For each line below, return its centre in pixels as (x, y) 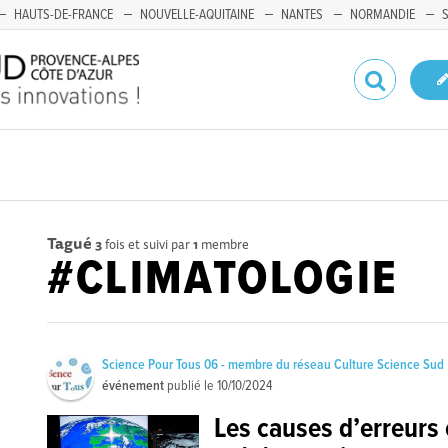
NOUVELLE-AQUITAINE (197, 15)
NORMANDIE (382, 15)
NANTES (302, 15)
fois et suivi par (148, 244)
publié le (191, 386)
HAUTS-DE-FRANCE (63, 15)
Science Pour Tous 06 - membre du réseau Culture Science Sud (273, 365)
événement (133, 386)
